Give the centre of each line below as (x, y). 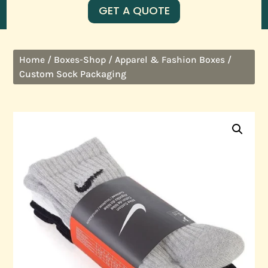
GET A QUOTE (134, 11)
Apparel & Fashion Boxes (170, 60)
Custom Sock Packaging (73, 74)
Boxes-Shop (80, 60)
